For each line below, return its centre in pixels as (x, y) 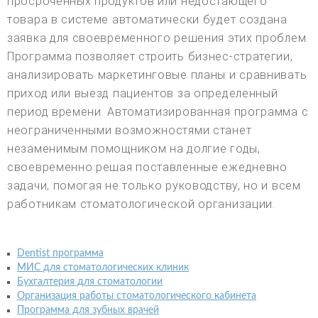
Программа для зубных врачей (88, 310)
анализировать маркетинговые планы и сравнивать (157, 75)
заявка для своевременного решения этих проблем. (158, 38)
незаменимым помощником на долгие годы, (134, 148)
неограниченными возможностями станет (130, 130)
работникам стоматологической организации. (141, 204)
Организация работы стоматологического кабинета (137, 296)
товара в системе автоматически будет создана (147, 19)
